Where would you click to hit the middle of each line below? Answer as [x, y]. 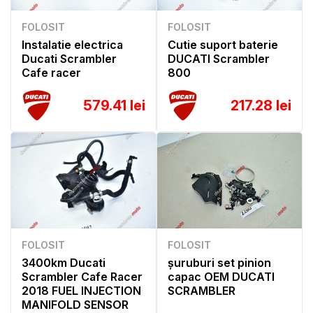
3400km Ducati [64, 263]
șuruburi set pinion [219, 263]
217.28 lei [261, 105]
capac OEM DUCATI [221, 277]
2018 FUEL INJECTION [81, 291]
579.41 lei [114, 105]
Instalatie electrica [72, 44]
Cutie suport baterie [223, 44]
